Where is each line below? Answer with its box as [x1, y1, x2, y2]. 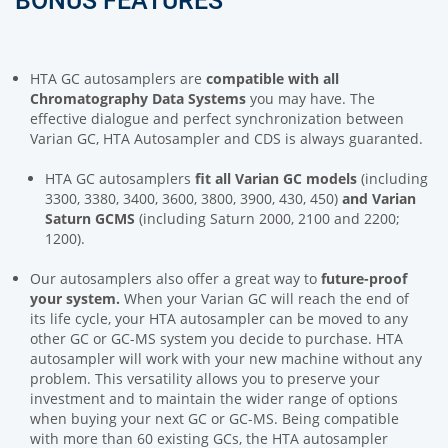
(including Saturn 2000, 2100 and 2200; [135, 209, 400, 229]
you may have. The [250, 89, 375, 109]
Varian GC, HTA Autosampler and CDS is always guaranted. [30, 129, 423, 149]
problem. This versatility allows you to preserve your [30, 369, 380, 389]
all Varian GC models [211, 169, 357, 189]
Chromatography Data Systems [30, 89, 250, 109]
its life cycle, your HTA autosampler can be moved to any [30, 309, 408, 329]
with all [284, 69, 339, 89]
